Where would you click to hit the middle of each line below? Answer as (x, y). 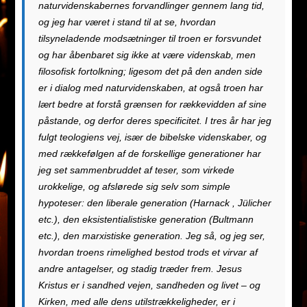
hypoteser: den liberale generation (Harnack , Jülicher (155, 203)
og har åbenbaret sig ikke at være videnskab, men (147, 55)
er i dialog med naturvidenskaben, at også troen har (150, 88)
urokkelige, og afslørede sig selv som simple (134, 187)
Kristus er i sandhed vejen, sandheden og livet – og (149, 285)
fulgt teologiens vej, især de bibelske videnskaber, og (152, 137)
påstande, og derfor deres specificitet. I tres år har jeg (155, 121)
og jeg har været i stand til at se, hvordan (127, 22)
